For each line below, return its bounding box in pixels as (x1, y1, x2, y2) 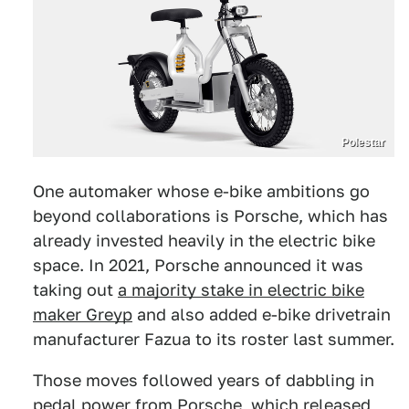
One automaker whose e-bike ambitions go (33, 182, 370, 202)
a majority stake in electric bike (118, 280, 364, 300)
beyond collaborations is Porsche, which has (33, 206, 388, 226)
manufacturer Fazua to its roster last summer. (33, 330, 394, 350)
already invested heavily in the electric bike (33, 231, 375, 251)
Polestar (341, 136, 385, 150)
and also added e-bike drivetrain (132, 305, 391, 325)
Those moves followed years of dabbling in (33, 371, 374, 391)
